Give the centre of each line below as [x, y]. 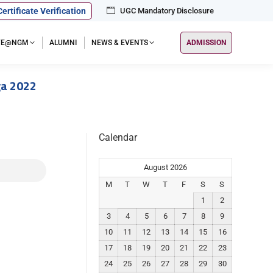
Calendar [118, 137]
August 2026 [165, 167]
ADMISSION [206, 43]
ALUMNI [63, 43]
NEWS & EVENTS [120, 43]
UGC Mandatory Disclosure [167, 11]
